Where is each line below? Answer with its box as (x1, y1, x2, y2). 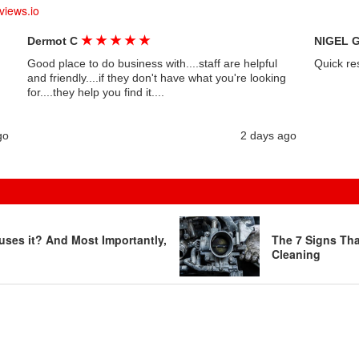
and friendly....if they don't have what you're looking (26, 71, 286, 84)
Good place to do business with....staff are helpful (26, 57, 277, 70)
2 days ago (240, 129, 296, 142)
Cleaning (272, 245, 321, 262)
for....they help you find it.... (26, 86, 164, 99)
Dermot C (26, 34, 81, 47)
